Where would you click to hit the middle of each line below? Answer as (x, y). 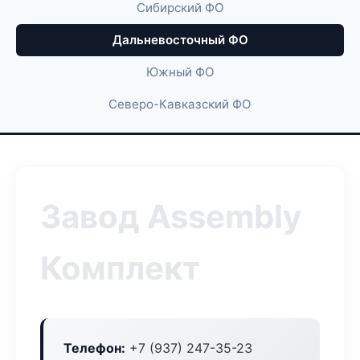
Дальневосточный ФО (180, 40)
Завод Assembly (171, 217)
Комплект (120, 268)
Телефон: (94, 348)
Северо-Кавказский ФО (180, 104)
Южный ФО (180, 72)
